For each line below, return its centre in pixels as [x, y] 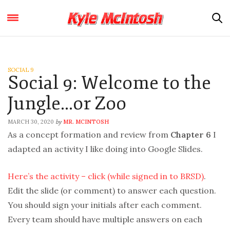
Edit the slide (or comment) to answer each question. [112, 190]
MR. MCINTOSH [86, 122]
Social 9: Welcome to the [109, 83]
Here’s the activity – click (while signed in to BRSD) [106, 176]
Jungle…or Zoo [67, 103]
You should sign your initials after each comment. [105, 205]
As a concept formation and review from [89, 135]
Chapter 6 [191, 135]
